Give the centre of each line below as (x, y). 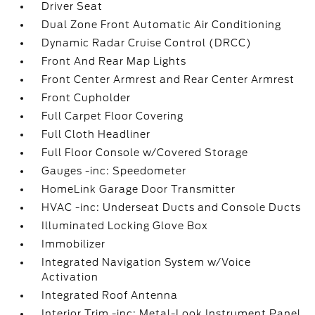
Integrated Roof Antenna (110, 295)
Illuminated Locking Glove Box (125, 226)
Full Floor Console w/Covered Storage (145, 153)
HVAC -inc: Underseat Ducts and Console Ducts (172, 207)
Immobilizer (74, 244)
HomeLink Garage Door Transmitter (139, 189)
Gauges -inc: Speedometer (114, 171)
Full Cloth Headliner (96, 134)
